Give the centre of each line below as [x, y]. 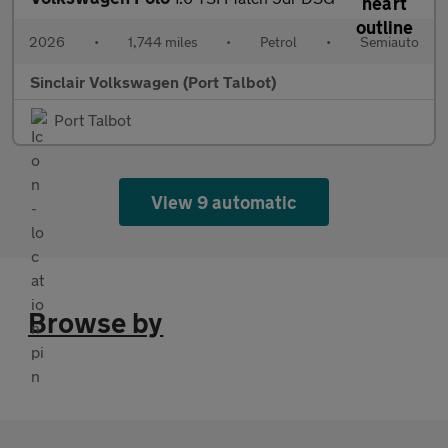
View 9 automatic [224, 202]
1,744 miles [162, 42]
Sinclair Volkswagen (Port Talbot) [153, 82]
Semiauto [389, 42]
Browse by [96, 323]
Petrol [279, 42]
